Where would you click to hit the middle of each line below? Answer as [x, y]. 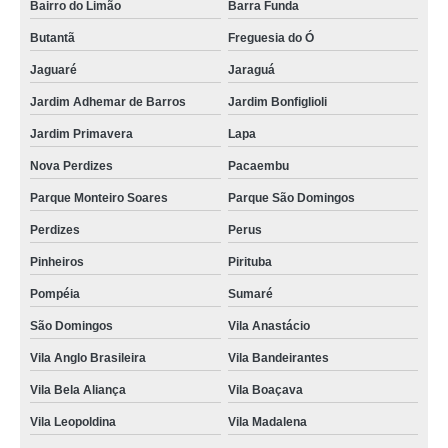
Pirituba [249, 262]
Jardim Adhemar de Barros [108, 102]
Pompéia [55, 294]
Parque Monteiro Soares [99, 198]
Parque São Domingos [291, 198]
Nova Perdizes [71, 166]
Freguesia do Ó [270, 38]
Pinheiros [57, 262]
